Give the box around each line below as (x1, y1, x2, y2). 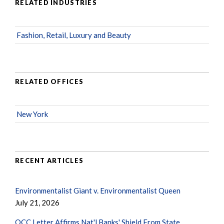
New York (16, 109, 48, 118)
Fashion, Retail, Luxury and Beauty (16, 30, 131, 39)
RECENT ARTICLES (15, 156, 84, 165)
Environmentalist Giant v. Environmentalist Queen (15, 185, 180, 195)
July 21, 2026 (15, 197, 59, 207)
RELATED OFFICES (15, 77, 84, 86)
